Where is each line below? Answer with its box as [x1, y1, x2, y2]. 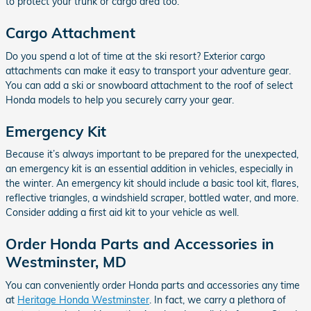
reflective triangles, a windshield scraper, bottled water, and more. [6, 192, 299, 205]
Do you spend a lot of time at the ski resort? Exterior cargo [6, 49, 265, 62]
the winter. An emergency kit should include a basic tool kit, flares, [6, 177, 299, 190]
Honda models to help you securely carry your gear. [6, 93, 234, 106]
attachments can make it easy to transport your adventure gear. [6, 64, 291, 77]
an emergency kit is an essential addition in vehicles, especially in [6, 162, 293, 176]
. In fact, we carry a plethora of [149, 293, 286, 306]
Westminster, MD [6, 253, 126, 271]
